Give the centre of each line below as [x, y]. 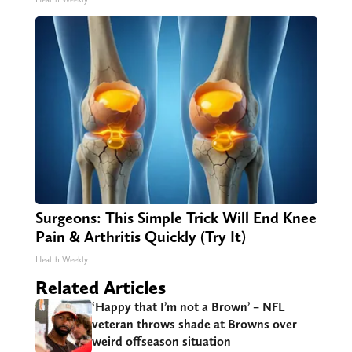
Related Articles [100, 288]
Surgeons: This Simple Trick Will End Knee [176, 218]
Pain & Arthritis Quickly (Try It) [140, 237]
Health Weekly [61, 260]
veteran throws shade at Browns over [194, 324]
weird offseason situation [161, 342]
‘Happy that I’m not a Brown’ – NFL [188, 307]
